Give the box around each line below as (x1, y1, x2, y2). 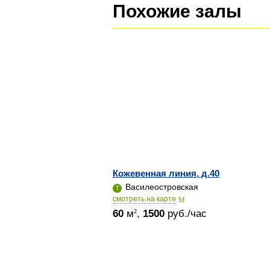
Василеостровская (123, 182, 198, 192)
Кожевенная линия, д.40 (113, 168, 219, 178)
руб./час (165, 208, 207, 219)
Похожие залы (113, 1, 242, 21)
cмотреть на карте (113, 195, 176, 203)
